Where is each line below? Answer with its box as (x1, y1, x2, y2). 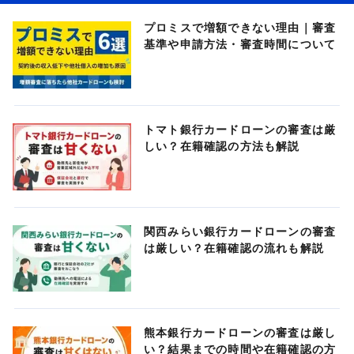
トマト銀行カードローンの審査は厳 (144, 122, 337, 136)
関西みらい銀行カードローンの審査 (144, 224, 337, 238)
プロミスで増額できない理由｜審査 (144, 21, 337, 34)
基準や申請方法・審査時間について (144, 38, 337, 51)
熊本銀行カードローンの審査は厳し (144, 326, 337, 340)
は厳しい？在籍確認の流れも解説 (144, 241, 324, 254)
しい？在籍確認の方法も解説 (144, 139, 300, 153)
